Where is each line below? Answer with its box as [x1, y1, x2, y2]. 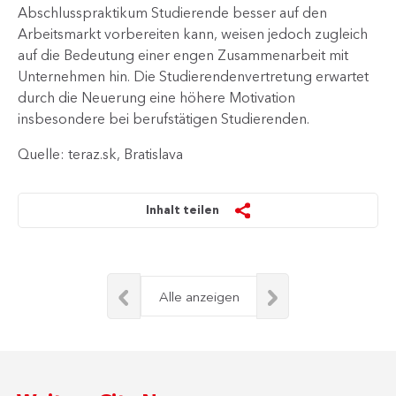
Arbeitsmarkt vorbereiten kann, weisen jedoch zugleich [18, 25, 368, 42]
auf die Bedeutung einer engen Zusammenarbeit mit [18, 46, 348, 64]
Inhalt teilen [146, 202, 220, 217]
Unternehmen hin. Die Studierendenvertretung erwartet [18, 67, 369, 85]
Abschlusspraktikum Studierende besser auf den [18, 4, 327, 21]
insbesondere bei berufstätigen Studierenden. [18, 110, 309, 127]
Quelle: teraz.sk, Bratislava [18, 145, 183, 163]
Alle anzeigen [159, 288, 240, 305]
